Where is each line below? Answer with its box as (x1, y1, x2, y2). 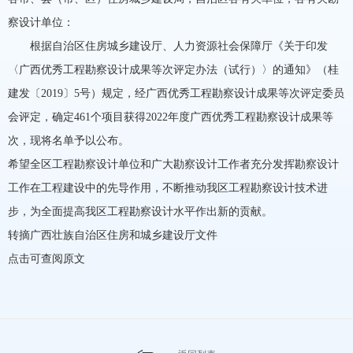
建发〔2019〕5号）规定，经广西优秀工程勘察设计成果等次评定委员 (8, 87, 344, 99)
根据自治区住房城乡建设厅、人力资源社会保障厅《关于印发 (8, 39, 328, 52)
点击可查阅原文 (8, 252, 85, 265)
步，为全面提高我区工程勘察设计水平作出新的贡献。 (8, 205, 273, 217)
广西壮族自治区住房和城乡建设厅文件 (30, 229, 217, 241)
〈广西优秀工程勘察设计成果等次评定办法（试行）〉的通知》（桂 (8, 63, 339, 76)
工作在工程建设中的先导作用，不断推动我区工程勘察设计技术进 (8, 181, 328, 194)
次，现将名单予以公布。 (8, 134, 129, 147)
